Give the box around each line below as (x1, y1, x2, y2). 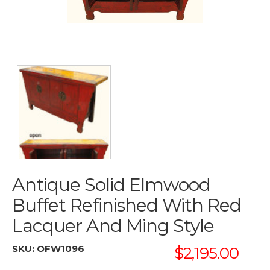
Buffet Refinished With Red (12, 194, 241, 216)
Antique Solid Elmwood (12, 174, 210, 196)
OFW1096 (37, 243, 84, 254)
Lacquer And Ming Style (12, 215, 214, 237)
